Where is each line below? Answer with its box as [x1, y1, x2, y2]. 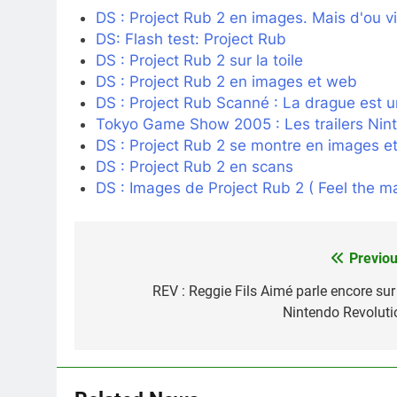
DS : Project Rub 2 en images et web [95, 73, 357, 91]
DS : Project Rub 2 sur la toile [95, 51, 303, 70]
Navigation [91, 250, 194, 276]
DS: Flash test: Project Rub [95, 30, 286, 49]
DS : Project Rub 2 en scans [95, 158, 293, 176]
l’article [91, 314, 162, 339]
